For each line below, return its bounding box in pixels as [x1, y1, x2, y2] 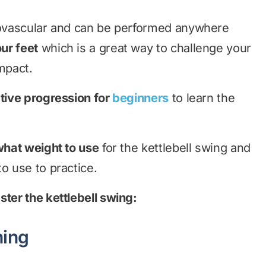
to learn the [168, 91, 235, 105]
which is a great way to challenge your [37, 41, 251, 55]
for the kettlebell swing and [99, 141, 251, 155]
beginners [112, 91, 169, 105]
